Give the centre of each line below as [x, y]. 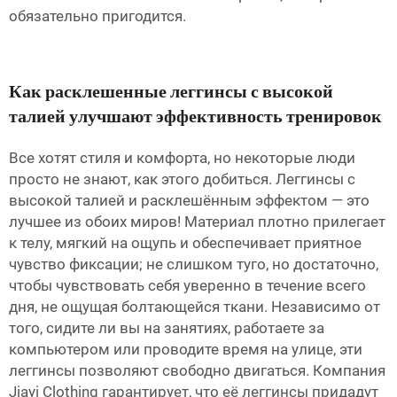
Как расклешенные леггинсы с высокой [171, 93]
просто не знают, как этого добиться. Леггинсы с [182, 179]
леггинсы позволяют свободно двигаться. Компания [197, 371]
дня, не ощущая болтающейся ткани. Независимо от [195, 307]
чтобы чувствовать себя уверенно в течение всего [187, 286]
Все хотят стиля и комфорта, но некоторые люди [182, 158]
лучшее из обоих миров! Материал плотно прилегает [197, 222]
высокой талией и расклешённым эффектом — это [189, 201]
